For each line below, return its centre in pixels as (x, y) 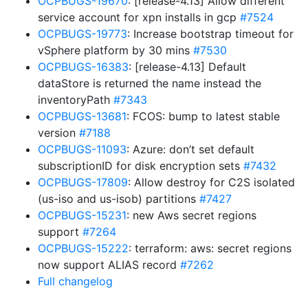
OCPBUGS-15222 (83, 248)
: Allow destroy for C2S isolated (211, 182)
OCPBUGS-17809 (83, 182)
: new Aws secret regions (191, 215)
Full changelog (75, 281)
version (58, 133)
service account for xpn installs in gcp (139, 17)
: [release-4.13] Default (187, 67)
